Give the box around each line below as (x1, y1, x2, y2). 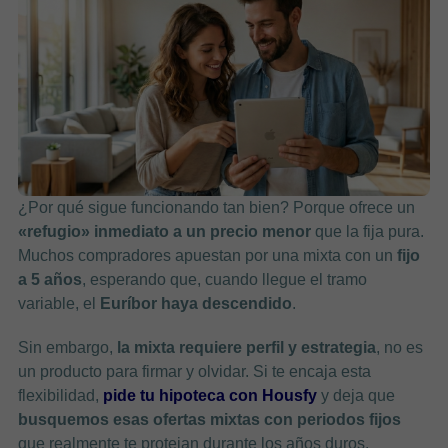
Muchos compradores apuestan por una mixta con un (17, 246, 397, 264)
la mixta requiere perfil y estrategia (116, 338, 376, 356)
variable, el (17, 294, 100, 312)
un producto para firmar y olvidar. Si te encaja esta (17, 362, 371, 380)
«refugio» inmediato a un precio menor (17, 222, 311, 240)
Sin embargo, (17, 338, 117, 356)
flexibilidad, (17, 386, 103, 404)
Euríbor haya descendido (99, 294, 292, 312)
